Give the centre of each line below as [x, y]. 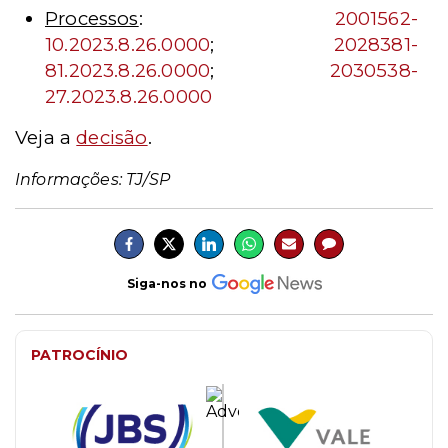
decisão [112, 137]
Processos [92, 18]
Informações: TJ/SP [92, 179]
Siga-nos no [166, 283]
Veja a [46, 137]
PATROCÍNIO [79, 354]
